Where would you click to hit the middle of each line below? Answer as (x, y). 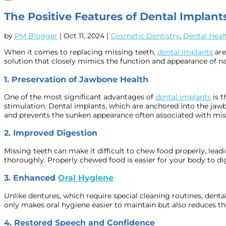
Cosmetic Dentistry (145, 36)
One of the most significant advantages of (80, 97)
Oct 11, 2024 (84, 36)
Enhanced (36, 178)
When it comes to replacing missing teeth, (81, 52)
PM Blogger (36, 36)
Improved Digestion (55, 133)
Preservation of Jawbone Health (80, 79)
